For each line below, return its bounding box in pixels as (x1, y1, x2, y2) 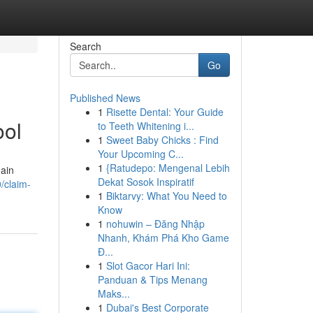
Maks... (97, 286, 130, 300)
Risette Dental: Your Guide (105, 105, 224, 119)
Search (69, 39, 101, 53)
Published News (69, 91, 140, 105)
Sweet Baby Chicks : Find (105, 133, 219, 147)
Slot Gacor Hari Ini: (105, 259, 190, 272)
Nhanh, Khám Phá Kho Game (97, 231, 229, 245)
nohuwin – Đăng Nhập (105, 217, 205, 231)
